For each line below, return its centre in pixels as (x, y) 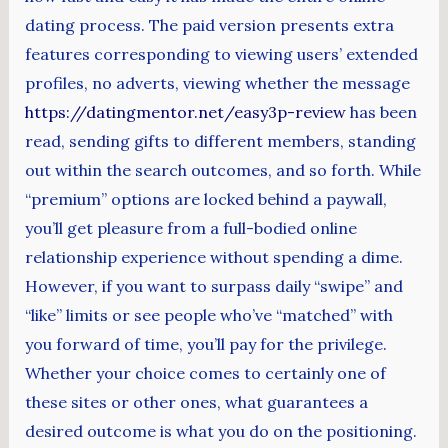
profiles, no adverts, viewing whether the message (217, 83)
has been (381, 112)
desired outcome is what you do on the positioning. (220, 431)
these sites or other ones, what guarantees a (196, 402)
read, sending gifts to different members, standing (220, 141)
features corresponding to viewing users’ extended (221, 54)
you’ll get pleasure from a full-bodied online (190, 228)
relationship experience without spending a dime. (213, 257)
